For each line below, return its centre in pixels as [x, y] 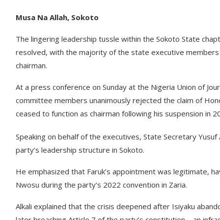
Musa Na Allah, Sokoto [57, 17]
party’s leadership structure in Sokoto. [80, 150]
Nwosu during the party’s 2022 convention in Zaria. [101, 185]
